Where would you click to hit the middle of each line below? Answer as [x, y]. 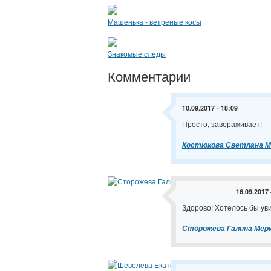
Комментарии [149, 76]
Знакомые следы [137, 53]
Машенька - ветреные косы [155, 21]
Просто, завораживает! [222, 123]
